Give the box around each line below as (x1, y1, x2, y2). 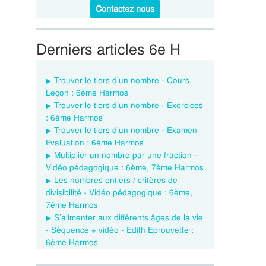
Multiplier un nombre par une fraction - (53, 150, 197, 160)
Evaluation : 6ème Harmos (45, 137, 144, 148)
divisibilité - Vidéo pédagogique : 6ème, (45, 187, 192, 198)
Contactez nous (96, 4, 155, 14)
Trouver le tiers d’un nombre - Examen (53, 125, 197, 135)
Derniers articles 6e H (36, 40, 180, 59)
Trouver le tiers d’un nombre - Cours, (53, 75, 192, 85)
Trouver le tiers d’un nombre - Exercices (53, 100, 203, 110)
